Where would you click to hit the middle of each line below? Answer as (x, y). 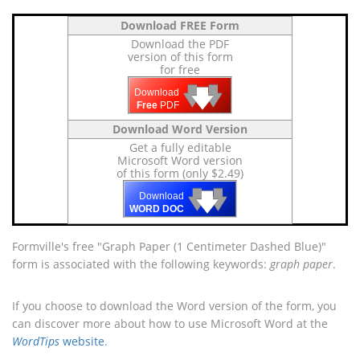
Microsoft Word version (180, 160)
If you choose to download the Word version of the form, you (174, 306)
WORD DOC (157, 209)
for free (180, 70)
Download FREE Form (180, 25)
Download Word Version (180, 129)
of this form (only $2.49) (180, 173)
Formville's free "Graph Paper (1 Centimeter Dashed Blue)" (169, 246)
